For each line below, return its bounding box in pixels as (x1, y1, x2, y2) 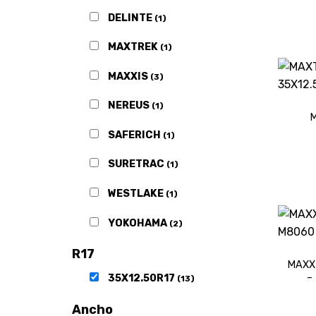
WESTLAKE (107, 188, 166, 200)
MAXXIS (107, 70, 150, 83)
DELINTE (107, 11, 154, 24)
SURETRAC (107, 158, 166, 171)
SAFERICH (107, 128, 163, 141)
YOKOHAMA (107, 217, 169, 229)
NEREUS (107, 99, 152, 112)
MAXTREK (107, 41, 160, 54)
